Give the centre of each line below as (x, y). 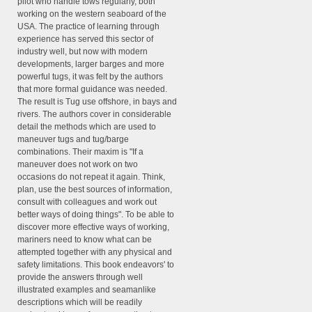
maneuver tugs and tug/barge (73, 140)
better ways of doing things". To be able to (96, 215)
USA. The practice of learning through (88, 27)
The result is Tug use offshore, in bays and (97, 102)
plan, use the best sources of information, (95, 190)
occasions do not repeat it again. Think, (91, 177)
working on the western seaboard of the (92, 14)
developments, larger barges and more (91, 64)
